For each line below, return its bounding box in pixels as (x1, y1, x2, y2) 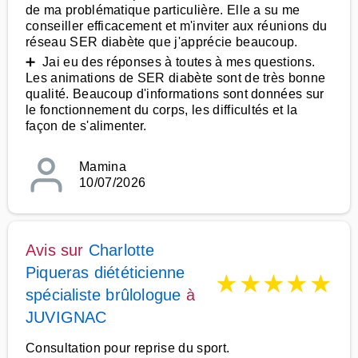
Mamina (79, 160, 126, 173)
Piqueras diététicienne (26, 264, 185, 281)
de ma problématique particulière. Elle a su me (26, 3, 300, 17)
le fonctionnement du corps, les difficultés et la (26, 103, 298, 117)
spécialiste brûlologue (26, 286, 181, 304)
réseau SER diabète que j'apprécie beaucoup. (26, 35, 298, 49)
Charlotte (88, 241, 155, 259)
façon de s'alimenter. (26, 119, 147, 133)
